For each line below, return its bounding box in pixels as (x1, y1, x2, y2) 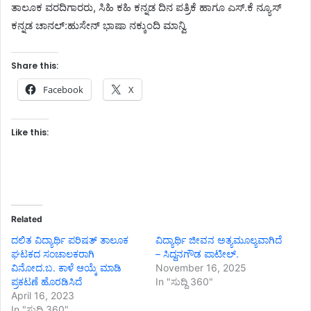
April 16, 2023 (11, 289, 74, 301)
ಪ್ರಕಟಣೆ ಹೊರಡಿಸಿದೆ (11, 275, 82, 287)
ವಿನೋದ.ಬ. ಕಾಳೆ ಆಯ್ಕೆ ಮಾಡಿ (11, 261, 121, 274)
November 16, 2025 (155, 261, 246, 274)
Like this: (11, 126, 49, 138)
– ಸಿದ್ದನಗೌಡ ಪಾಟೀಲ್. (155, 247, 239, 260)
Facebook (43, 83, 83, 96)
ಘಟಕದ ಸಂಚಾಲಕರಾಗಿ (11, 247, 94, 260)
